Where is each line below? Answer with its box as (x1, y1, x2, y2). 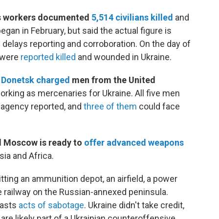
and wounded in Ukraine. (76, 52, 172, 63)
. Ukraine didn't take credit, (84, 200, 184, 211)
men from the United (70, 75, 155, 86)
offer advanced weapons (84, 137, 184, 148)
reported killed (21, 52, 76, 63)
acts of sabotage (19, 200, 84, 211)
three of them (84, 101, 137, 112)
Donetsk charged (1, 75, 70, 86)
